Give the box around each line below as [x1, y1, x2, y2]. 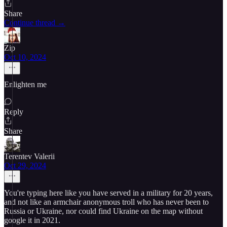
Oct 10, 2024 [4, 53, 46, 61]
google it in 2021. [4, 216, 60, 224]
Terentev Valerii [4, 152, 55, 161]
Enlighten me [4, 80, 47, 89]
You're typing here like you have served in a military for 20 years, [4, 188, 213, 197]
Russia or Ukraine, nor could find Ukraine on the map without [4, 207, 203, 215]
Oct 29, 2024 [4, 161, 46, 170]
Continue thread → [4, 18, 65, 27]
